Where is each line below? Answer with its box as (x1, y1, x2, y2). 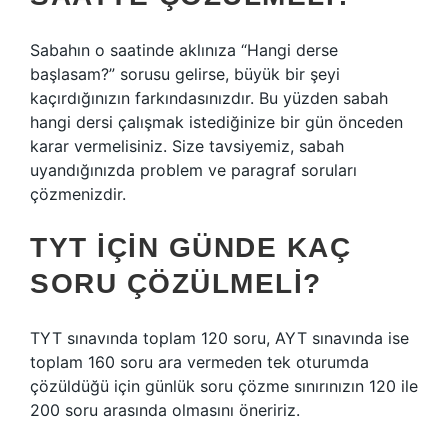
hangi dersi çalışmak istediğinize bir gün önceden (30, 112, 403, 132)
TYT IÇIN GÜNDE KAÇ (30, 232, 351, 263)
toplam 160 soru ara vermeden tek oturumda (30, 352, 369, 372)
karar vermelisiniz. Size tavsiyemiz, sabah (30, 136, 344, 156)
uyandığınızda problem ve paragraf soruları (30, 160, 357, 180)
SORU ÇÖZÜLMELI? (30, 268, 322, 299)
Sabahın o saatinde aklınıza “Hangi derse (30, 40, 338, 60)
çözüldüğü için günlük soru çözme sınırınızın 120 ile (30, 376, 418, 396)
